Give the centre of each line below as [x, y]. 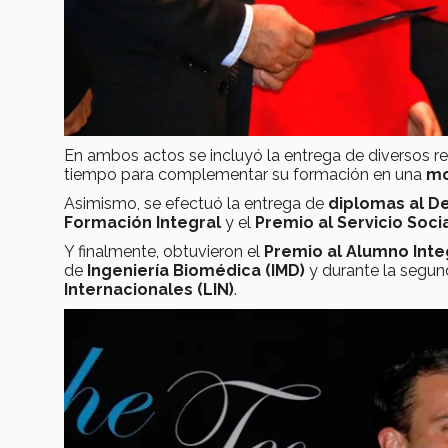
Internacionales [128, 290]
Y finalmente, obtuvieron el [164, 252]
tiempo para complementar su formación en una [245, 175]
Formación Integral [142, 223]
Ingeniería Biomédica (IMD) [196, 271]
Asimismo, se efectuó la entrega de [196, 204]
